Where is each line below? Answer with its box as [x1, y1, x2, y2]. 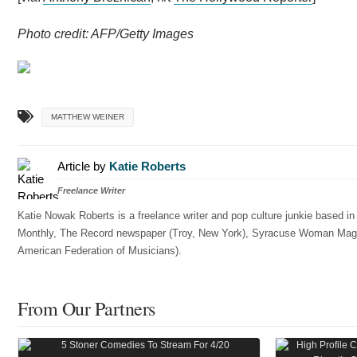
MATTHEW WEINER [51, 112, 124, 121]
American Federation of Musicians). [18, 244, 182, 257]
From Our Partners [18, 295, 155, 321]
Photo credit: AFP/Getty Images [18, 26, 194, 41]
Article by [57, 159, 109, 173]
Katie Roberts [109, 159, 186, 173]
